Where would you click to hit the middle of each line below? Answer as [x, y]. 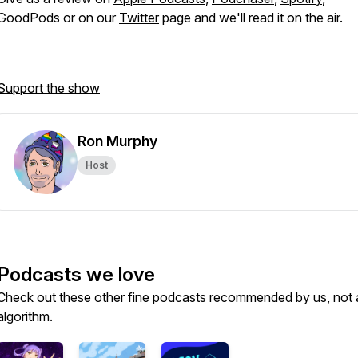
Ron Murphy [117, 141]
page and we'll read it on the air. [254, 18]
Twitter [139, 18]
